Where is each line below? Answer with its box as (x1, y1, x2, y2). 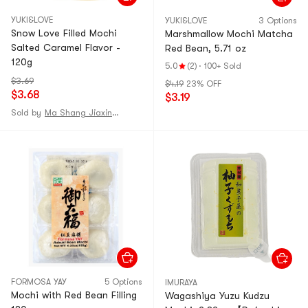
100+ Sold (204, 61, 241, 71)
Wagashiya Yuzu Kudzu (165, 290, 269, 301)
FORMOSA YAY (11, 277, 67, 287)
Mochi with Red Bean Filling (11, 289, 137, 300)
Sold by (11, 108, 41, 118)
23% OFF (186, 79, 221, 89)
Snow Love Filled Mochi (11, 27, 117, 38)
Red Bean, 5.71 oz (165, 43, 246, 54)
